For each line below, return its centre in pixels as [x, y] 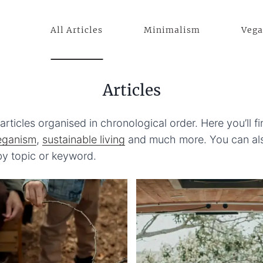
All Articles [77, 30]
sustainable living [84, 139]
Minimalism [172, 30]
